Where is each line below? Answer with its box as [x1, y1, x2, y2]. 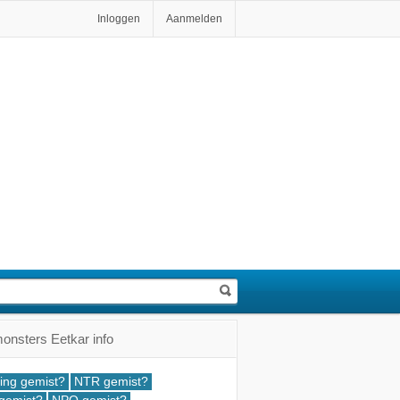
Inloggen [97, 12, 140, 25]
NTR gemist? [74, 374, 148, 388]
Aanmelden [166, 12, 222, 25]
